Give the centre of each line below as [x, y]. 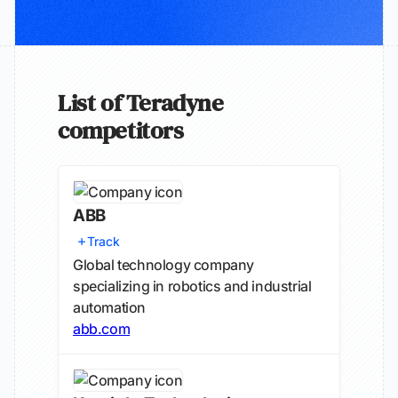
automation [109, 307]
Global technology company [164, 265]
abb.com [102, 329]
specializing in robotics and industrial [192, 286]
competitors [121, 130]
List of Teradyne [141, 103]
